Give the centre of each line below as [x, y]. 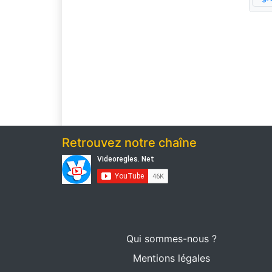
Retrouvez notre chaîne [129, 143]
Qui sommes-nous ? [171, 239]
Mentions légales [171, 258]
